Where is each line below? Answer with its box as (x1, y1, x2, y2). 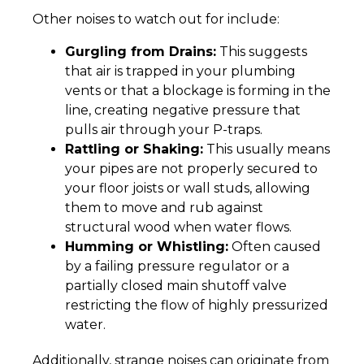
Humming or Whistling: (65, 239, 228, 255)
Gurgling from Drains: (65, 44, 216, 60)
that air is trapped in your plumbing (65, 63, 296, 80)
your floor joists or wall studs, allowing (65, 180, 310, 197)
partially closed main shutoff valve (65, 278, 287, 294)
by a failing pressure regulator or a (65, 258, 289, 275)
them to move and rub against (65, 200, 263, 216)
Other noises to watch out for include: (32, 11, 279, 28)
